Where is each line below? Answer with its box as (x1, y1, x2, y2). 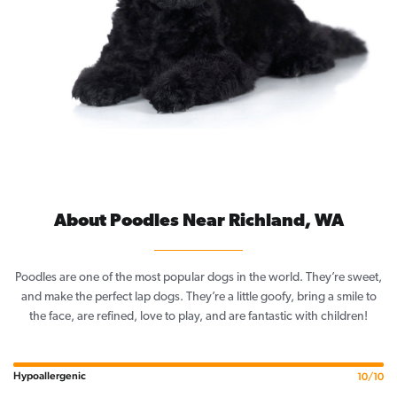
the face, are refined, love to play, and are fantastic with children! (29, 310, 368, 324)
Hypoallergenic (13, 370, 86, 383)
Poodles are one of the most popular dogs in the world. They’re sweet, (15, 271, 382, 285)
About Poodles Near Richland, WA (53, 213, 344, 231)
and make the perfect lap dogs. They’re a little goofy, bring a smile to (20, 291, 377, 305)
